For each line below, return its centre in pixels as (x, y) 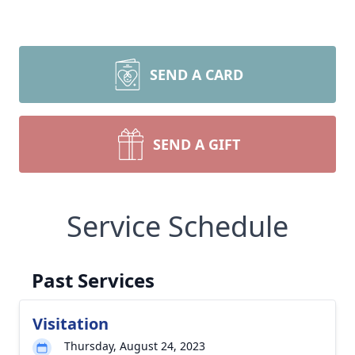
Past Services (93, 280)
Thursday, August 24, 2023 (135, 346)
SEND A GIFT (197, 144)
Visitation (71, 324)
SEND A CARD (197, 74)
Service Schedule (177, 226)
